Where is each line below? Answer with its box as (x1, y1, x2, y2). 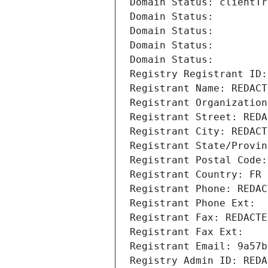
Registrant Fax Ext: (130, 226, 243, 238)
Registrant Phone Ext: (130, 197, 255, 209)
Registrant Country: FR (130, 169, 261, 181)
